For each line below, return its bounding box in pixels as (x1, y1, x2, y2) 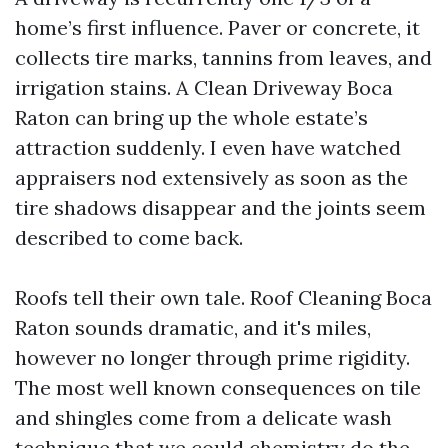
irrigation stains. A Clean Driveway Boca (15, 75, 393, 100)
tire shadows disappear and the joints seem (15, 195, 426, 220)
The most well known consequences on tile (15, 375, 421, 400)
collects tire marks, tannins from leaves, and (15, 45, 432, 70)
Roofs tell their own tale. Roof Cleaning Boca (15, 285, 432, 310)
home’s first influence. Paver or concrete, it (15, 15, 420, 40)
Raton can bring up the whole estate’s (15, 105, 368, 130)
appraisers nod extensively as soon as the (15, 165, 408, 190)
